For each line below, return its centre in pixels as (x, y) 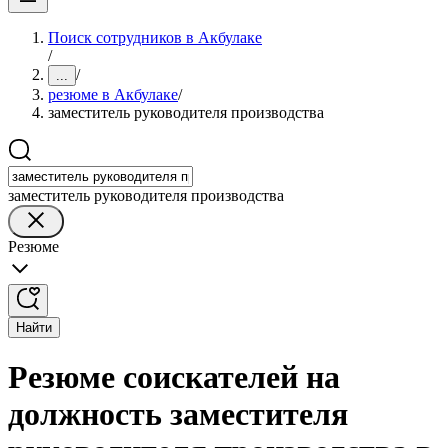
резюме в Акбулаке (113, 94)
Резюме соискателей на (174, 377)
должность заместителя (178, 414)
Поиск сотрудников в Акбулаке (155, 37)
